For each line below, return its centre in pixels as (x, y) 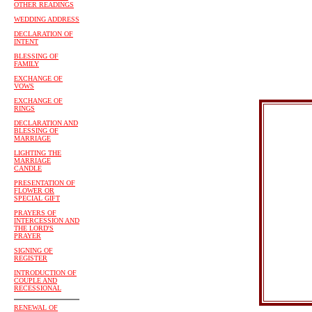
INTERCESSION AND (47, 220)
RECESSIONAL (38, 288)
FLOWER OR (34, 190)
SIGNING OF (33, 250)
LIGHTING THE (38, 153)
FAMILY (26, 64)
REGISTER (31, 258)
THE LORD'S (34, 228)
